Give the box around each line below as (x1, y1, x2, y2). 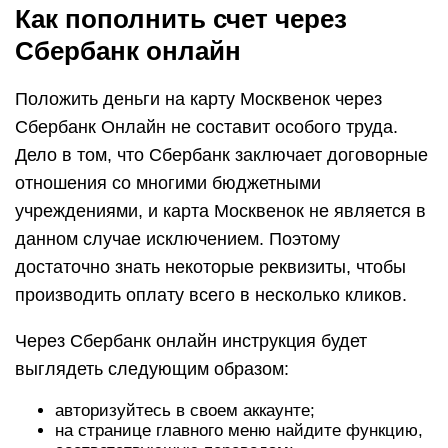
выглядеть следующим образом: (15, 359, 289, 379)
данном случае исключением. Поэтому (15, 229, 340, 249)
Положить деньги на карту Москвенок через (15, 89, 382, 109)
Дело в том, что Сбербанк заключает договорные (15, 145, 428, 165)
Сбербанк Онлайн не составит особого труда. (15, 117, 398, 137)
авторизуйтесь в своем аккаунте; (55, 401, 315, 420)
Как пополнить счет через (15, 4, 347, 34)
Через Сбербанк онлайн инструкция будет (15, 331, 367, 351)
